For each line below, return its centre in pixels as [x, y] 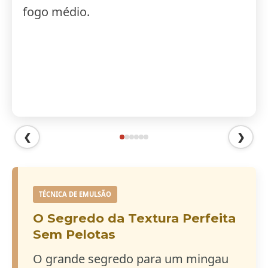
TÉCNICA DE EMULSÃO [75, 194]
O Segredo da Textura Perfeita [134, 218]
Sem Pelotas [74, 234]
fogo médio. [56, 12]
